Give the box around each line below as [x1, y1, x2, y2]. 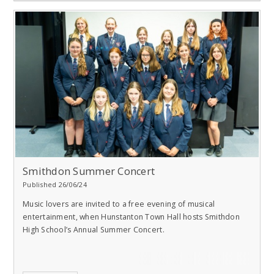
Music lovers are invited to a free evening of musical [23, 198, 215, 209]
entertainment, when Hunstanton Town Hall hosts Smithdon [23, 211, 240, 222]
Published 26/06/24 [23, 180, 87, 190]
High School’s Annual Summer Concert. [23, 224, 165, 235]
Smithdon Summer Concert [23, 165, 155, 179]
